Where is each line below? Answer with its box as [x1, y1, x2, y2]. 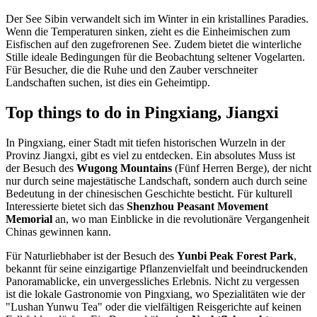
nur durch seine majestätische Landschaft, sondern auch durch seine [6, 175, 307, 188]
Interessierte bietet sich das [6, 200, 127, 213]
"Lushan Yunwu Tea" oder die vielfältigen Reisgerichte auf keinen [6, 301, 301, 313]
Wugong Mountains [76, 162, 172, 175]
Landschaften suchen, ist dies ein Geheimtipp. [6, 76, 210, 89]
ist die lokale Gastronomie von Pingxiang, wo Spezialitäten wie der [6, 288, 305, 301]
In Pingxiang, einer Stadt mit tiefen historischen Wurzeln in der [6, 137, 285, 149]
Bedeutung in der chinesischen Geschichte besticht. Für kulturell [6, 188, 292, 200]
